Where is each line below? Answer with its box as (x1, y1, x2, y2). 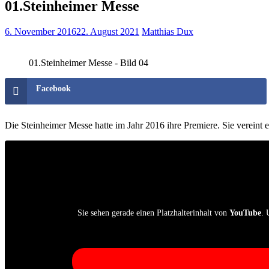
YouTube (229, 208, 261, 217)
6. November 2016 (5, 26, 76, 37)
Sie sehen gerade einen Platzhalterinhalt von (77, 208, 229, 217)
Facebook (36, 83, 71, 93)
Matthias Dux (142, 26, 193, 37)
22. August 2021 (76, 26, 139, 37)
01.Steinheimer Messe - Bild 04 (29, 57, 148, 68)
